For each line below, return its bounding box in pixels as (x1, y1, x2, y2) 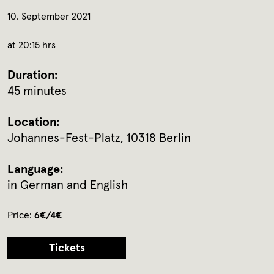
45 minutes (7, 85, 67, 98)
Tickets (48, 243, 85, 254)
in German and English (7, 179, 128, 192)
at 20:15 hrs (7, 40, 56, 51)
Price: (7, 210, 34, 221)
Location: (7, 116, 60, 129)
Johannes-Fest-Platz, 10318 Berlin (7, 132, 191, 145)
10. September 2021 (7, 12, 91, 22)
